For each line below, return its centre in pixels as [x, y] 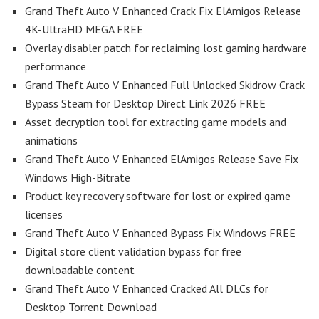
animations [51, 140]
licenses [44, 214]
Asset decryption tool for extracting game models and [156, 122]
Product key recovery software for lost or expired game [158, 196]
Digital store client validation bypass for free [133, 251]
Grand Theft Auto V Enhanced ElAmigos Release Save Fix [162, 159]
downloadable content [80, 270]
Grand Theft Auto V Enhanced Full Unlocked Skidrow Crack [165, 85]
